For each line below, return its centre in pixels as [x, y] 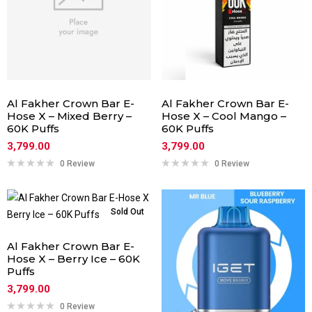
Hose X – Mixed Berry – [69, 116]
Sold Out [127, 211]
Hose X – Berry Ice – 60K [73, 258]
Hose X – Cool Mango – [224, 116]
